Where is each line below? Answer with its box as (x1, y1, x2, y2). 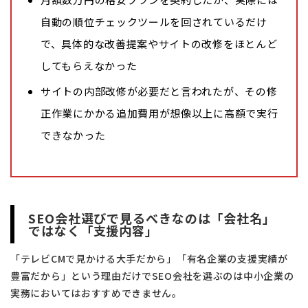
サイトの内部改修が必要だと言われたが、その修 (41, 83, 278, 98)
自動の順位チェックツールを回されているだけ (41, 14, 267, 29)
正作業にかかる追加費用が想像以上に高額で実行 (41, 105, 278, 120)
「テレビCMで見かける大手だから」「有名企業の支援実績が (10, 252, 288, 266)
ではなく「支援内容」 (28, 221, 158, 240)
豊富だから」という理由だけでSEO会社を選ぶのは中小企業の (10, 269, 294, 283)
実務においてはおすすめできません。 (10, 286, 182, 300)
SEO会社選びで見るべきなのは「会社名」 (28, 209, 276, 228)
